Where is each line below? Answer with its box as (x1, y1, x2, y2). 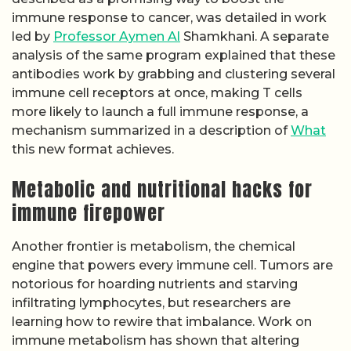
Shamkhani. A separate (180, 28, 329, 44)
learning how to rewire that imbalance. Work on (12, 313, 312, 329)
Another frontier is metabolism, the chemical (12, 238, 295, 254)
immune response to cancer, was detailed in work (12, 9, 327, 25)
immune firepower (12, 198, 165, 227)
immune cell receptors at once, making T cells (12, 85, 302, 100)
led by (12, 28, 53, 44)
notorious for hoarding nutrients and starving (12, 276, 298, 291)
